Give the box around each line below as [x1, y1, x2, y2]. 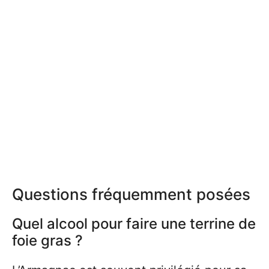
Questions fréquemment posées [12, 185, 250, 204]
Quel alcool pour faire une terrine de [12, 215, 256, 232]
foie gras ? [12, 232, 83, 249]
